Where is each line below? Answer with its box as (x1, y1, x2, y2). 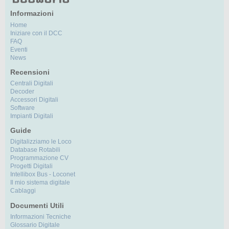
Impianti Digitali (10, 112, 53, 120)
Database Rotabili (10, 146, 60, 154)
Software (10, 104, 35, 112)
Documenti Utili (10, 201, 64, 210)
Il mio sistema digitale (10, 179, 70, 187)
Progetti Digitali (10, 163, 53, 170)
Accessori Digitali (10, 96, 58, 104)
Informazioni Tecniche (10, 213, 71, 220)
